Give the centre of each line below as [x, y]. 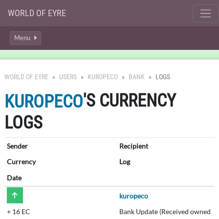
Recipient [133, 146]
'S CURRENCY [130, 101]
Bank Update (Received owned [165, 212]
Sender [17, 146]
